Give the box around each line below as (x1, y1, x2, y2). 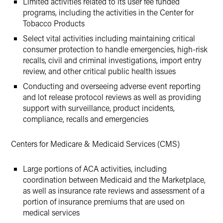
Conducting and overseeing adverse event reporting (23, 81, 201, 91)
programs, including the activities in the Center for (23, 7, 194, 17)
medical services (23, 207, 80, 218)
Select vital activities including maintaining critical (23, 33, 195, 43)
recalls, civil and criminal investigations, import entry (23, 55, 201, 65)
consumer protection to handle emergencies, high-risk (23, 44, 208, 54)
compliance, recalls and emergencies (23, 113, 148, 124)
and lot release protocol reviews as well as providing (23, 92, 201, 102)
